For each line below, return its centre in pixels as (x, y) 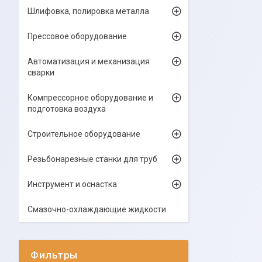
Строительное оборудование (84, 134)
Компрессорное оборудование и (90, 98)
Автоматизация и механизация (89, 61)
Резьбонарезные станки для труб (92, 159)
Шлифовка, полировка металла (88, 11)
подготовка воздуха (67, 109)
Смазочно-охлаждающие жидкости (97, 209)
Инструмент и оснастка (72, 184)
